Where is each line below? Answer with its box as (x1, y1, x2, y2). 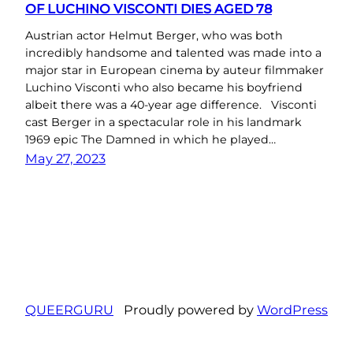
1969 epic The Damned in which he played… (25, 132, 276, 147)
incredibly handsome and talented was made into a (25, 46, 321, 61)
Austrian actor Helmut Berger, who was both (25, 28, 283, 43)
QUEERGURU (25, 301, 113, 318)
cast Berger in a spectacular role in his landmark (25, 115, 302, 130)
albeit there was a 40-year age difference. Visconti (25, 98, 317, 113)
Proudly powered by (124, 301, 257, 318)
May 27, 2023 (25, 150, 106, 167)
